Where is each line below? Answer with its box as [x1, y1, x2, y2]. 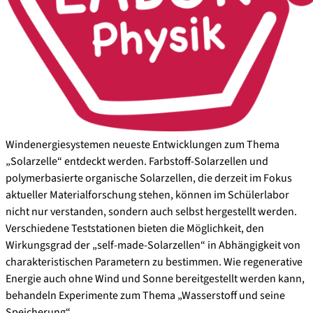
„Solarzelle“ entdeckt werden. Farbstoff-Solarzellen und [6, 154, 268, 169]
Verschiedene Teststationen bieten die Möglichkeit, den [6, 221, 264, 236]
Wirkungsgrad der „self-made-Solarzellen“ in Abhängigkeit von [6, 238, 300, 253]
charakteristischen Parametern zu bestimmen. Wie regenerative [6, 254, 303, 270]
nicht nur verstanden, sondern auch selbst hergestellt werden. [6, 204, 297, 219]
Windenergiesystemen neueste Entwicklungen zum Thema [6, 137, 279, 152]
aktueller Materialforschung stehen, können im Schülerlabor [6, 187, 289, 203]
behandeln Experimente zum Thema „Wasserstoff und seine [6, 288, 285, 303]
